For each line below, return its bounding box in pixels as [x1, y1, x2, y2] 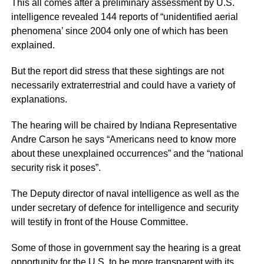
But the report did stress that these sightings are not [11, 65, 224, 76]
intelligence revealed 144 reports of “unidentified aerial [11, 11, 238, 22]
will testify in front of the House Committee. [11, 216, 188, 227]
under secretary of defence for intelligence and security [11, 202, 239, 213]
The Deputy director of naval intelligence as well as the [11, 188, 239, 199]
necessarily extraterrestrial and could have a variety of [11, 80, 235, 90]
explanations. [11, 94, 67, 104]
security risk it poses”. [11, 162, 101, 173]
